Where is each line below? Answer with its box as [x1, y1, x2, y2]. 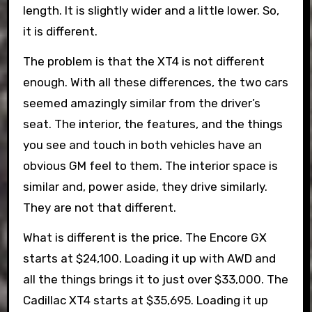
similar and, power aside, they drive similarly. [22, 180, 267, 194]
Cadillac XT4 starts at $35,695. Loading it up [22, 293, 268, 308]
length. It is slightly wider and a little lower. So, [22, 3, 279, 18]
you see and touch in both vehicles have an [22, 138, 262, 153]
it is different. [22, 24, 97, 39]
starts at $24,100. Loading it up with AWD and [22, 251, 276, 266]
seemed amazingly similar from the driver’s [22, 96, 260, 111]
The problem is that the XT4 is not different [22, 54, 265, 69]
